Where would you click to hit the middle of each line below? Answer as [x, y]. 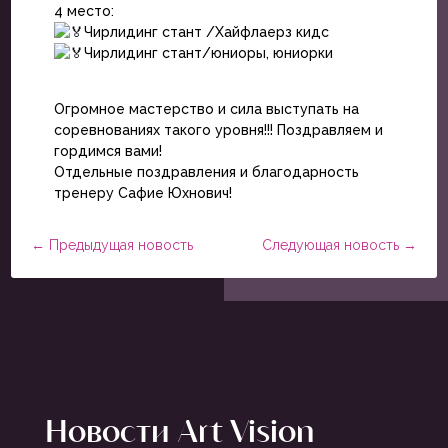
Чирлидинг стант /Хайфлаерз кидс [206, 31]
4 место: [83, 10]
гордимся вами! [107, 150]
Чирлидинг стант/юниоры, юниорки [208, 52]
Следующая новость [330, 244]
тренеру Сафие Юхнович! [142, 192]
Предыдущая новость [121, 244]
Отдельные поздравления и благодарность [206, 171]
